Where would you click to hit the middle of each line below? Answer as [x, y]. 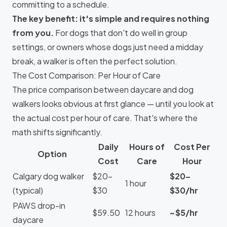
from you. [33, 33]
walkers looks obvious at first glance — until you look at [113, 104]
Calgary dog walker [48, 176]
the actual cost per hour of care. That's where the [105, 118]
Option [52, 154]
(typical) [28, 190]
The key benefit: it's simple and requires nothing [111, 18]
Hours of [147, 147]
